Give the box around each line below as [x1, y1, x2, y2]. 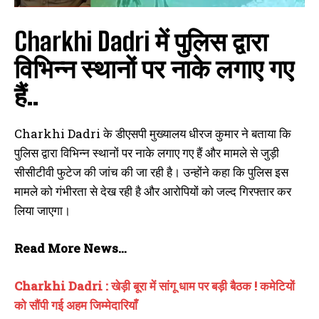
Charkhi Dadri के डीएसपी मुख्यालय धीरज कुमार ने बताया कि [14, 125, 291, 142]
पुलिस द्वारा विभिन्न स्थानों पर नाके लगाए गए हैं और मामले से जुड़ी [14, 145, 279, 162]
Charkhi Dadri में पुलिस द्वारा [14, 26, 268, 58]
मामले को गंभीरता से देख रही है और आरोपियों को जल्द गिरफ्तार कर [14, 183, 291, 200]
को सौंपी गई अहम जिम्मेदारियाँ [14, 297, 137, 314]
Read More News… [14, 240, 127, 257]
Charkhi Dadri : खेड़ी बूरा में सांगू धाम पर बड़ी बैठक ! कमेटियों [14, 278, 295, 295]
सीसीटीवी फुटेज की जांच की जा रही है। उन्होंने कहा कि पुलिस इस [14, 164, 288, 181]
